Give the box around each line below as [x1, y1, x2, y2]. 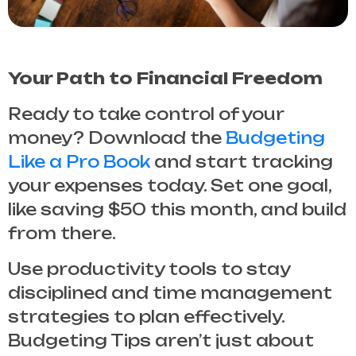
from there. [8, 222, 116, 243]
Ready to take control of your [8, 103, 284, 124]
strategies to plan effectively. [8, 306, 284, 327]
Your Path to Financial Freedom [8, 68, 323, 88]
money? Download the [8, 127, 226, 148]
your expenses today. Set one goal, [8, 175, 331, 195]
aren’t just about [151, 330, 314, 350]
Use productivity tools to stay [8, 258, 290, 279]
